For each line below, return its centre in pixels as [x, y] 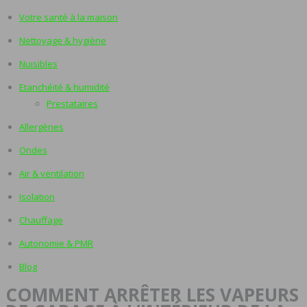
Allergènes [41, 127]
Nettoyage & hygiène [63, 40]
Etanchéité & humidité [64, 87]
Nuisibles [38, 64]
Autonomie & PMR [56, 243]
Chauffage [41, 220]
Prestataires [72, 103]
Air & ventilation [52, 173]
